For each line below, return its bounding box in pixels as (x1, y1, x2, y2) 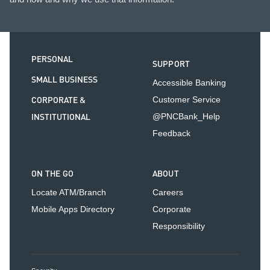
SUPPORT (152, 57, 190, 71)
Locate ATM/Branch (31, 187, 106, 197)
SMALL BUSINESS (31, 73, 98, 87)
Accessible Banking (152, 77, 226, 87)
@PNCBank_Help (152, 111, 220, 121)
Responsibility (152, 221, 205, 231)
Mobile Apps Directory (31, 204, 115, 214)
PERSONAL (31, 52, 73, 66)
